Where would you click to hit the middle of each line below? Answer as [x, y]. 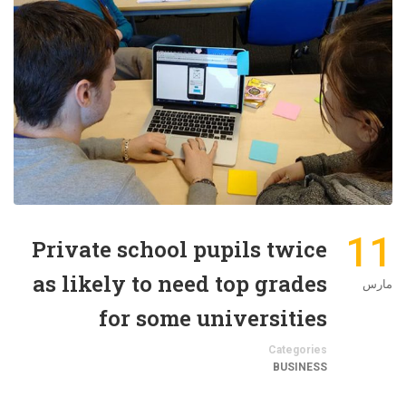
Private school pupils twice [179, 250]
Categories [298, 350]
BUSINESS [300, 367]
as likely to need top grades [180, 284]
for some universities [213, 319]
